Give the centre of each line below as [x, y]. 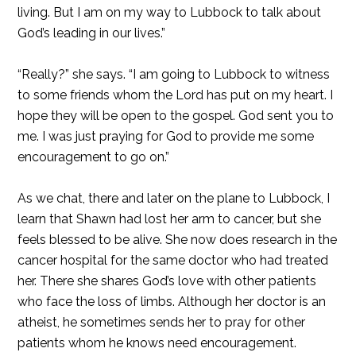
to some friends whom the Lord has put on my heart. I [176, 95]
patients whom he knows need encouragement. [157, 343]
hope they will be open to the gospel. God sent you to [176, 116]
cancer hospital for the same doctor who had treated [173, 260]
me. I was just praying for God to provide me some [166, 136]
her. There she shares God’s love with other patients [167, 281]
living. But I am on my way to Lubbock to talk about [170, 12]
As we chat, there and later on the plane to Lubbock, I [174, 198]
